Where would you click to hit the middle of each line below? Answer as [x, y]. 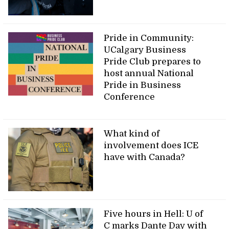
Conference [130, 97]
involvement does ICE [151, 145]
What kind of [132, 133]
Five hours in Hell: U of [154, 214]
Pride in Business [143, 85]
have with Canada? [145, 157]
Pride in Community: [149, 38]
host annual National [149, 73]
